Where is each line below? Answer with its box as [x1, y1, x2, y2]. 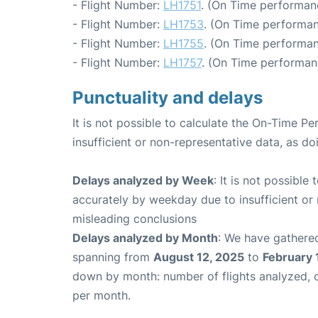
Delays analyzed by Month [72, 231, 218, 246]
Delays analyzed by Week [72, 173, 214, 188]
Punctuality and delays [72, 87, 263, 109]
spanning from [72, 250, 153, 265]
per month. [72, 288, 131, 303]
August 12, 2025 [153, 250, 244, 265]
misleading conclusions [72, 212, 197, 226]
